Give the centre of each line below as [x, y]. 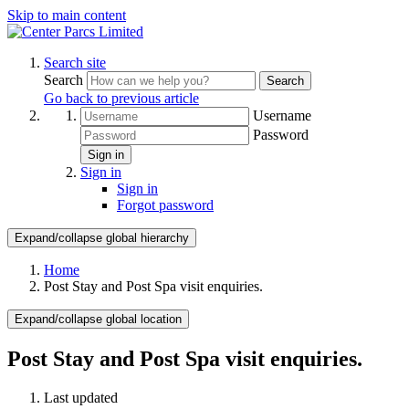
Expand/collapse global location [98, 319]
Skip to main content [67, 15]
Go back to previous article [121, 98]
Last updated [81, 397]
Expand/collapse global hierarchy [102, 238]
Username [282, 115]
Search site [75, 63]
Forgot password [165, 205]
